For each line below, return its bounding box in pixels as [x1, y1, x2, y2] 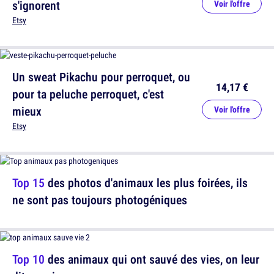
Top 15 [12, 174, 45, 191]
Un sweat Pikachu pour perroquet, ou [12, 68, 190, 86]
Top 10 [12, 251, 45, 268]
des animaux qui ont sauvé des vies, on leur [45, 251, 259, 268]
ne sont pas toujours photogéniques [12, 191, 187, 209]
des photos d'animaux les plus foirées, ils [45, 174, 248, 191]
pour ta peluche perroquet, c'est [12, 86, 164, 103]
